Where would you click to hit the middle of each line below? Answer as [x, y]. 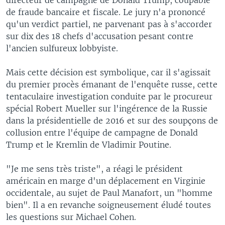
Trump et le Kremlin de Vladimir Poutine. [89, 144]
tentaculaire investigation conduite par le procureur [109, 96]
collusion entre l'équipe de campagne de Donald [102, 132]
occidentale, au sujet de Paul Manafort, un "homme [109, 193]
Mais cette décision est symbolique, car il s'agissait [108, 72]
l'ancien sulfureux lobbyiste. [62, 48]
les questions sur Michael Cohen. [71, 217]
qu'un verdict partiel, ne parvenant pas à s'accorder [109, 24]
